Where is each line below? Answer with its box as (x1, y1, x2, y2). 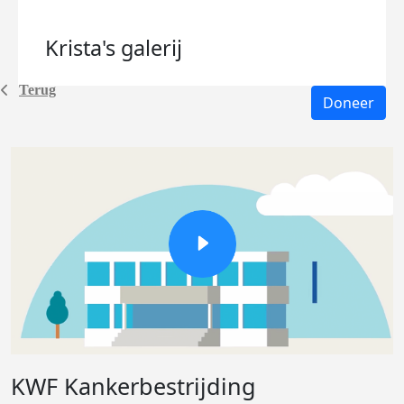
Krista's (45, 33, 121, 62)
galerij (121, 33, 182, 62)
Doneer (323, 93, 374, 113)
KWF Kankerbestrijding (11, 371, 256, 401)
